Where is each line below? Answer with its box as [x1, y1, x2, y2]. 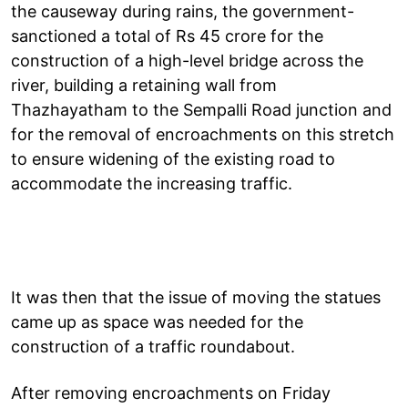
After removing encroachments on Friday [11, 382, 331, 403]
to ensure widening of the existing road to [11, 148, 335, 168]
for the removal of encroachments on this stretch [11, 124, 394, 144]
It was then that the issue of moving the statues [11, 287, 381, 307]
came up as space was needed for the [11, 311, 303, 331]
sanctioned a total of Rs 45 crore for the [11, 25, 323, 46]
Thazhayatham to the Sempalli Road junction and [11, 99, 392, 119]
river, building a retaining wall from [11, 75, 277, 95]
